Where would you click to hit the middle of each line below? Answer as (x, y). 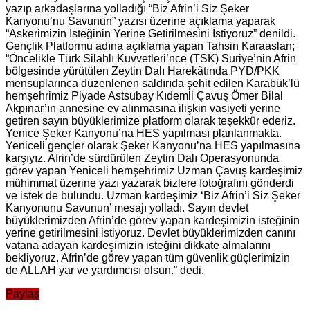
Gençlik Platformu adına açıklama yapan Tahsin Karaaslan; (150, 46)
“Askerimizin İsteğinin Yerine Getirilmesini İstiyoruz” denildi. (151, 33)
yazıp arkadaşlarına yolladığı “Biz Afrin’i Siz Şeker (127, 8)
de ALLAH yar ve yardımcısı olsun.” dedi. (105, 270)
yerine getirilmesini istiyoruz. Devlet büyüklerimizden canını (151, 232)
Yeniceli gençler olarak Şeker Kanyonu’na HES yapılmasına (153, 145)
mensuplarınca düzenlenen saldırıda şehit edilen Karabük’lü (153, 83)
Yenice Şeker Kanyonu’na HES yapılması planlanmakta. (144, 133)
